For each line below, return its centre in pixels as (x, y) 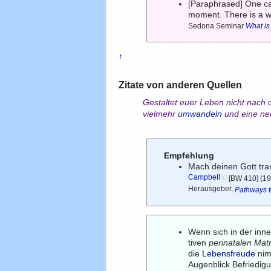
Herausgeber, (212, 189)
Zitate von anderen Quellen (180, 84)
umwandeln (200, 114)
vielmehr (160, 114)
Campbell (204, 178)
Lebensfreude (229, 253)
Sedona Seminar (217, 26)
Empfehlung (189, 155)
